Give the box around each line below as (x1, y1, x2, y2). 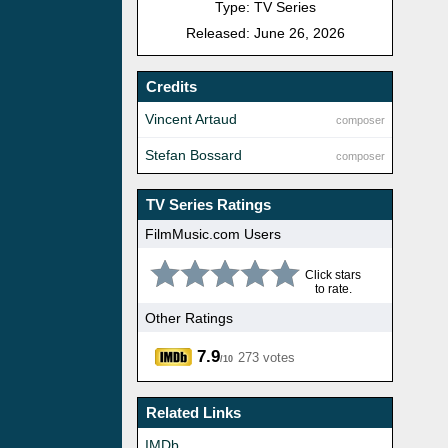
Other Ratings (145, 309, 233, 326)
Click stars (305, 268, 361, 283)
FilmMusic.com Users (145, 225, 281, 242)
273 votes (238, 350, 295, 366)
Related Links (146, 404, 241, 422)
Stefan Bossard (145, 147, 242, 164)
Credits (146, 78, 197, 96)
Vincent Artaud (145, 111, 237, 128)
